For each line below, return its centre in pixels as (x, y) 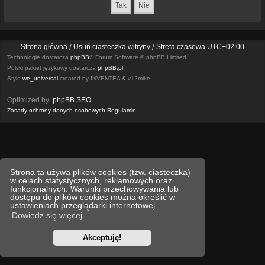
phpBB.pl (110, 68)
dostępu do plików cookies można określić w (93, 197)
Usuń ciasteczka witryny (112, 47)
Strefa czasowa (182, 47)
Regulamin (122, 111)
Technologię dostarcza (39, 57)
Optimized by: (30, 100)
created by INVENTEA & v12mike (104, 79)
